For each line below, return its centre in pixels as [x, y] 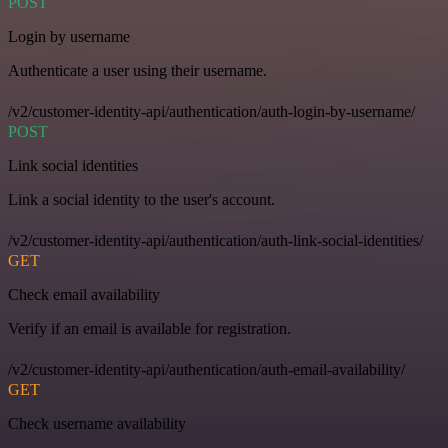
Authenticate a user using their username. [137, 71]
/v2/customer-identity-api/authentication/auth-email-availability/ [206, 370]
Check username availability [97, 424]
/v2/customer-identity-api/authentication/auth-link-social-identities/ [215, 241]
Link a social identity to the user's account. [141, 200]
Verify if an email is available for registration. [149, 329]
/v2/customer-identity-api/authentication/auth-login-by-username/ [211, 112]
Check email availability [84, 295]
